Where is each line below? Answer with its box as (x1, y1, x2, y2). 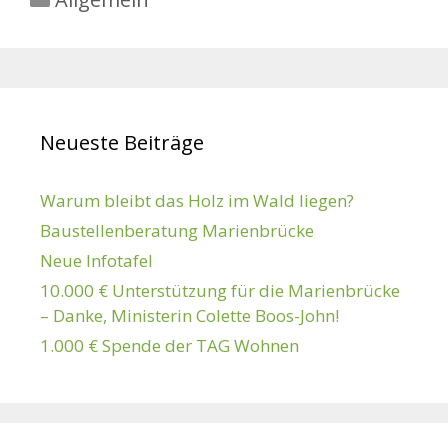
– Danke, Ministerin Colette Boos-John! (40, 304, 339, 327)
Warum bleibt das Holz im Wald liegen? (40, 189, 354, 212)
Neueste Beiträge (40, 129, 204, 156)
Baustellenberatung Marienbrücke (40, 219, 314, 242)
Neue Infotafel (40, 249, 153, 272)
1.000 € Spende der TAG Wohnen (40, 334, 299, 357)
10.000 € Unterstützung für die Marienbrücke (40, 279, 400, 302)
